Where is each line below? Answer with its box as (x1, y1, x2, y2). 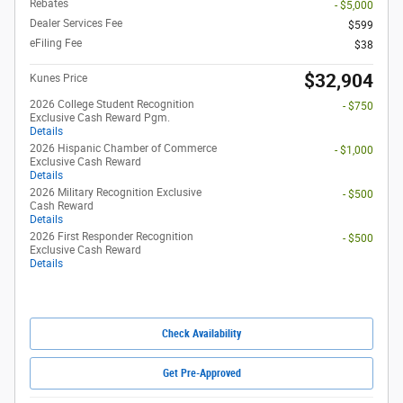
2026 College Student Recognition (30, 97, 194, 111)
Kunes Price (30, 71, 87, 85)
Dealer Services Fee (30, 16, 122, 30)
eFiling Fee (30, 36, 82, 49)
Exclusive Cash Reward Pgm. (30, 111, 170, 124)
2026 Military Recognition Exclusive (30, 185, 201, 199)
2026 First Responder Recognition (30, 229, 193, 243)
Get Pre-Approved (162, 366, 241, 380)
